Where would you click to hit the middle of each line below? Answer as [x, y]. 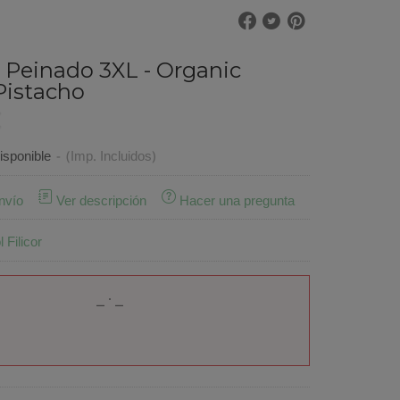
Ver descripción [101, 201]
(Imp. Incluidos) [111, 158]
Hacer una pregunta [237, 201]
